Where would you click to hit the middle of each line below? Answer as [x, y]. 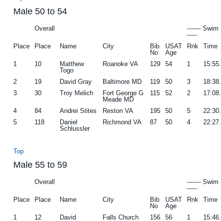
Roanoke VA [121, 64]
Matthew [72, 64]
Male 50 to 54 [40, 11]
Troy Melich [77, 93]
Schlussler [75, 128]
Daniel [69, 122]
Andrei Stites [78, 110]
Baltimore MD [122, 81]
